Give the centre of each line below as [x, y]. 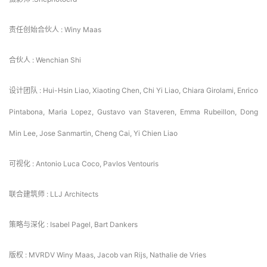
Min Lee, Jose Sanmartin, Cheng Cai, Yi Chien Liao [93, 133]
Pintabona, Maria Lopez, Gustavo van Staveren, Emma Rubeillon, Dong [133, 112]
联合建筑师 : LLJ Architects [54, 194]
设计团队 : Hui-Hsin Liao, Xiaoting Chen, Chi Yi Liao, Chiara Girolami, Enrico [133, 91]
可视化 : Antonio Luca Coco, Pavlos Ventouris [84, 164]
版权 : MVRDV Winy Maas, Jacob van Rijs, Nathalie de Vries [108, 255]
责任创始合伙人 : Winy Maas [55, 30]
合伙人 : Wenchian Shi [45, 60]
